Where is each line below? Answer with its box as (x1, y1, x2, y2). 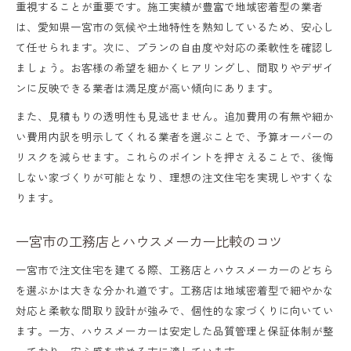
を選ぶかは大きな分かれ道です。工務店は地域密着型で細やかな (16, 281, 334, 298)
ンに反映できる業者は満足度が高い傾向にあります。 (16, 79, 279, 96)
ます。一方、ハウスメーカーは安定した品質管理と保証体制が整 (16, 322, 334, 338)
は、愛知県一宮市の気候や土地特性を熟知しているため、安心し (16, 18, 334, 34)
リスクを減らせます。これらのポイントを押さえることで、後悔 (16, 148, 334, 165)
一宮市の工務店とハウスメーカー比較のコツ (16, 230, 282, 251)
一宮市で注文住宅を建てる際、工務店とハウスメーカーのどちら (16, 261, 334, 277)
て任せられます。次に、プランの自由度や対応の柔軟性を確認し (16, 38, 334, 55)
